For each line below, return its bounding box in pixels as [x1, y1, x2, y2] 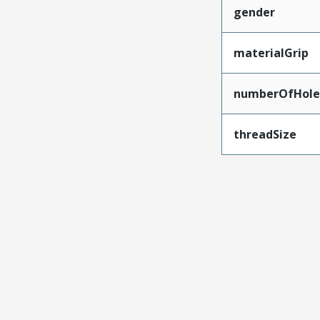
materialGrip [233, 44, 309, 61]
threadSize [233, 126, 296, 142]
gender [233, 4, 275, 20]
